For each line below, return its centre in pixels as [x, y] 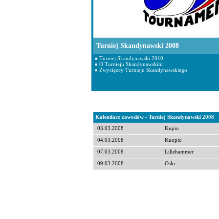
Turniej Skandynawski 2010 [131, 58]
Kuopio [173, 140]
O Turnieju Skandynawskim [131, 64]
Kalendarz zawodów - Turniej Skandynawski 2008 [155, 117]
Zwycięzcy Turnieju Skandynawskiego [143, 70]
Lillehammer [179, 152]
